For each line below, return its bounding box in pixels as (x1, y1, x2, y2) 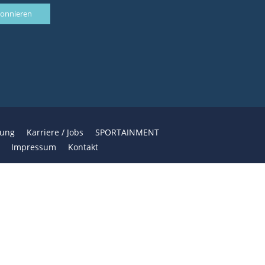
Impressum (11, 141, 56, 153)
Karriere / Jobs (27, 127, 83, 138)
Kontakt (68, 141, 98, 153)
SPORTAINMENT (95, 127, 159, 138)
